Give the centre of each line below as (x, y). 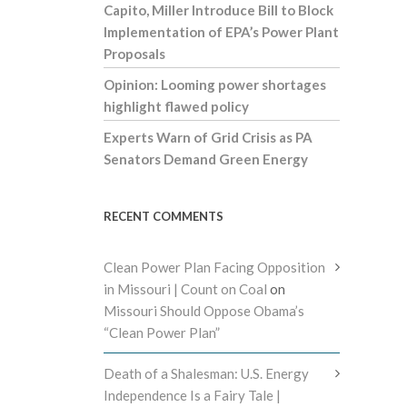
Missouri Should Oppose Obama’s (204, 310)
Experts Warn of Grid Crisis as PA (208, 137)
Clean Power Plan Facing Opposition (214, 267)
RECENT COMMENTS (164, 216)
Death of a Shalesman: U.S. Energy (206, 373)
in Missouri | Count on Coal (185, 288)
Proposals (134, 53)
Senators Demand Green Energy (206, 159)
